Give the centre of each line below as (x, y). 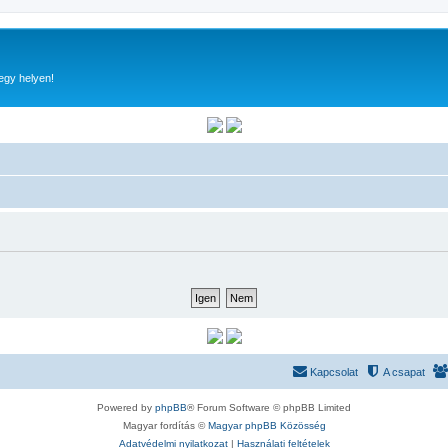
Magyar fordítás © (165, 425)
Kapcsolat (334, 371)
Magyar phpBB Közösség (266, 425)
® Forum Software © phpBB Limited (269, 407)
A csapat (404, 371)
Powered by (126, 407)
